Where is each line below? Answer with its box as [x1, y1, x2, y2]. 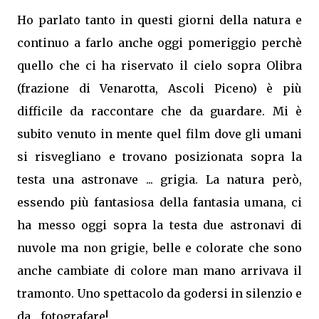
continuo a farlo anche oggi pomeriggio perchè [17, 35, 302, 50]
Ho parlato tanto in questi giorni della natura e [17, 12, 302, 27]
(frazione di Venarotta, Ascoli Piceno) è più [17, 80, 302, 95]
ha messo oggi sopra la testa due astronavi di [17, 217, 302, 232]
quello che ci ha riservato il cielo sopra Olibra [17, 58, 302, 73]
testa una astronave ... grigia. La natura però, [17, 172, 302, 187]
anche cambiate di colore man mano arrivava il [17, 263, 302, 278]
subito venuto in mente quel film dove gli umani [17, 126, 302, 141]
